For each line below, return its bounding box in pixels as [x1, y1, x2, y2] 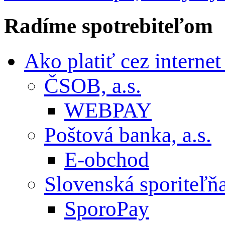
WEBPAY [64, 98, 152, 122]
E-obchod [64, 147, 149, 171]
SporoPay [64, 196, 149, 220]
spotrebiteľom [76, 14, 213, 38]
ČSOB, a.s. [44, 73, 141, 97]
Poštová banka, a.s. [44, 123, 211, 147]
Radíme [4, 14, 76, 38]
